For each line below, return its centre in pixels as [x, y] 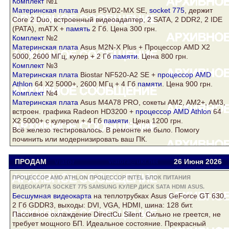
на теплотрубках [121, 196]
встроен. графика [43, 112]
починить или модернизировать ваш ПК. [80, 139]
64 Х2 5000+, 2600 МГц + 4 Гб [85, 84]
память [78, 29]
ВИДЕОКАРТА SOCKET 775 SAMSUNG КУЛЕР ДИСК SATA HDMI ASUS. [108, 187]
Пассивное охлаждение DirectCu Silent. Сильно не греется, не [117, 214]
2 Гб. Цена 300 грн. [123, 29]
